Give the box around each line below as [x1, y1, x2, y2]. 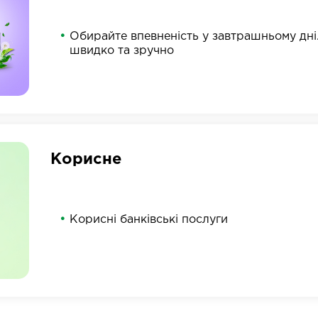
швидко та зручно [69, 45, 174, 56]
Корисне [50, 152, 121, 167]
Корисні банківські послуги [69, 214, 228, 225]
